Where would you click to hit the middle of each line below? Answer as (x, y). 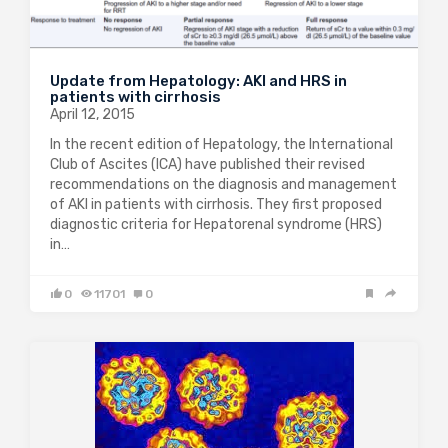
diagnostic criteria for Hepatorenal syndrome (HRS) (216, 224)
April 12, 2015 (92, 114)
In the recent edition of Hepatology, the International (221, 144)
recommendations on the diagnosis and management (223, 184)
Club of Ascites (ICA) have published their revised (207, 164)
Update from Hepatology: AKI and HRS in (198, 80)
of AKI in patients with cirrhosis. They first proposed (216, 204)
